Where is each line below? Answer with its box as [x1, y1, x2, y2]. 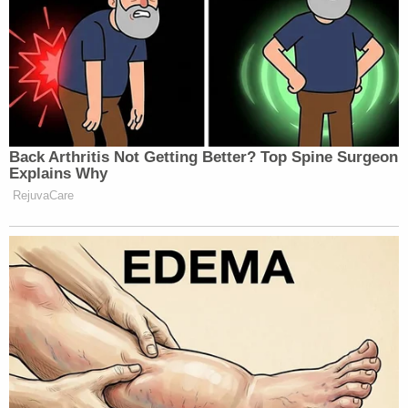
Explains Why [9, 164, 107, 182]
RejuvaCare [13, 188, 74, 202]
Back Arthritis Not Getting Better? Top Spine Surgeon [9, 148, 398, 166]
